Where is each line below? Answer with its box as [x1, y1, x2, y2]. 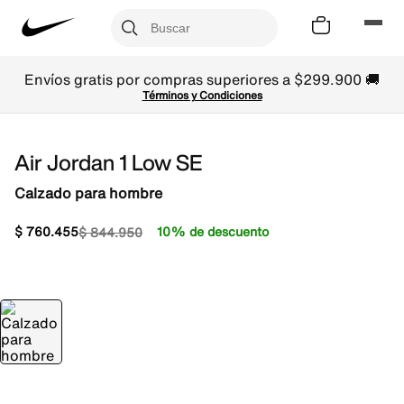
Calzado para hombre [14, 182, 162, 204]
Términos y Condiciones [142, 87, 262, 103]
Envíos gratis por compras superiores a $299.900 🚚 [24, 69, 380, 90]
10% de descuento [157, 222, 269, 241]
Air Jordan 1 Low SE [14, 146, 202, 179]
